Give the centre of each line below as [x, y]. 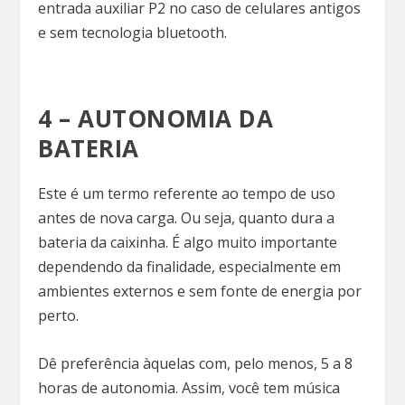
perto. [61, 316]
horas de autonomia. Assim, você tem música [189, 387]
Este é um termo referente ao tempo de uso [187, 194]
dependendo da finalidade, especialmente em [190, 267]
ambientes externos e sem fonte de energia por [200, 292]
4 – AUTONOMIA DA [156, 119]
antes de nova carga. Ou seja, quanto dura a [187, 218]
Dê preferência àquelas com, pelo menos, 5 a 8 [196, 363]
